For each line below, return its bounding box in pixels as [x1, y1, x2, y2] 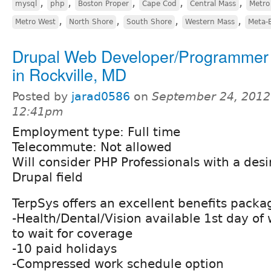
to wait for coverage [12, 226, 132, 241]
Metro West [15, 17, 56, 26]
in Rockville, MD [12, 62, 126, 86]
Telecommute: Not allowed [12, 139, 172, 154]
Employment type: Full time [12, 124, 180, 139]
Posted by [12, 90, 71, 103]
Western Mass [185, 17, 235, 26]
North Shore [69, 17, 113, 26]
